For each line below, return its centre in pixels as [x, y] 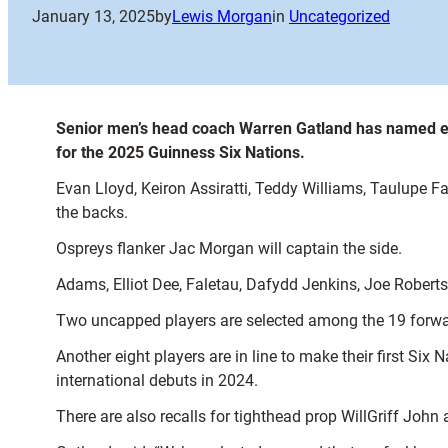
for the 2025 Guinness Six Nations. [180, 152]
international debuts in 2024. [157, 380]
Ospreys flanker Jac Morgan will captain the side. [229, 248]
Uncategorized [339, 17]
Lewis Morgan [222, 17]
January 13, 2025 [93, 17]
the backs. [92, 212]
